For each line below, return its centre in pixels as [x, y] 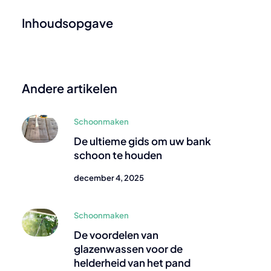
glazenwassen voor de [128, 249]
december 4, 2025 [109, 178]
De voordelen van [116, 235]
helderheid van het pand [132, 263]
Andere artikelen [70, 88]
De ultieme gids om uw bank [142, 141]
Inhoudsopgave [67, 23]
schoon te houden [118, 155]
